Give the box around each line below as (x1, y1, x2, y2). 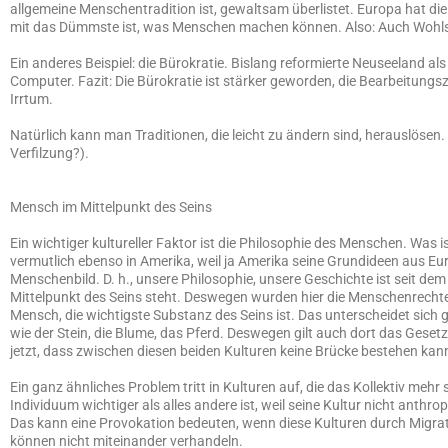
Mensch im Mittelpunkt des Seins (10, 199, 212, 215)
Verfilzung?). (10, 145, 89, 161)
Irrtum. (10, 91, 53, 107)
